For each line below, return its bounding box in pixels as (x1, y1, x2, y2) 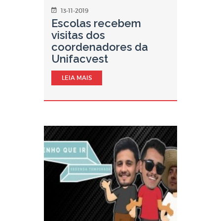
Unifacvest (51, 52, 108, 65)
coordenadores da (51, 40, 148, 53)
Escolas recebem (51, 17, 141, 30)
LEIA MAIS (62, 74, 92, 81)
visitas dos (51, 29, 105, 41)
